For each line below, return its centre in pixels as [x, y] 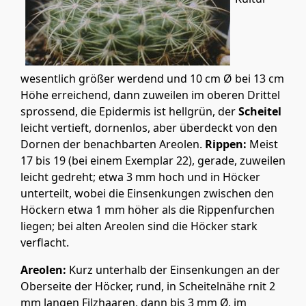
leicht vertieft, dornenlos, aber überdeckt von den [149, 128]
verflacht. [45, 243]
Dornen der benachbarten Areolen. [113, 144]
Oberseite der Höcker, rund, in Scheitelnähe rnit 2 [148, 287]
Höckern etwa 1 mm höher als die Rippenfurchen [148, 210]
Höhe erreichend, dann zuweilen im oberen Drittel [150, 95]
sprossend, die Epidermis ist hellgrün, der [129, 112]
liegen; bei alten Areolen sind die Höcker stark [139, 226]
